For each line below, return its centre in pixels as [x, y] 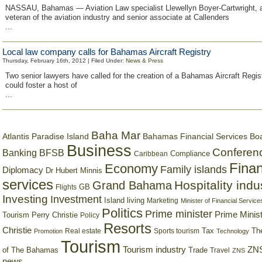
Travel [220, 250]
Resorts [127, 229]
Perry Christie [55, 215]
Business [99, 151]
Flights [66, 187]
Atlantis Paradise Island [46, 137]
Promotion [48, 231]
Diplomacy [23, 170]
